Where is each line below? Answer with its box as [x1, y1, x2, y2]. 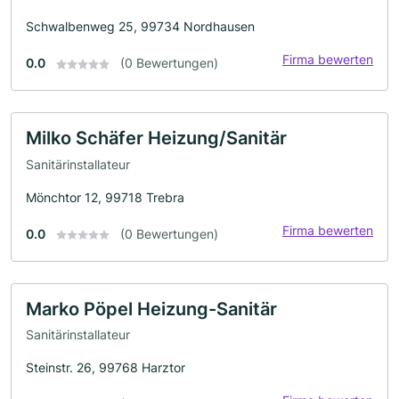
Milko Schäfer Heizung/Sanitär [26, 126, 287, 149]
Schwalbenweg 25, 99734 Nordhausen [26, 18, 255, 34]
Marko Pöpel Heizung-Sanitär [26, 297, 277, 320]
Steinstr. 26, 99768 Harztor [26, 360, 185, 376]
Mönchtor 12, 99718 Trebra [26, 189, 184, 205]
